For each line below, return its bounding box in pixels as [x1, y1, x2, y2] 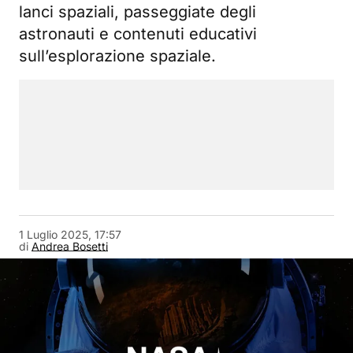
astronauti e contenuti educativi [19, 24, 257, 44]
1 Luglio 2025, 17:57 [19, 228, 121, 242]
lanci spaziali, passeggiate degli [19, 2, 256, 22]
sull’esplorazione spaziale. [19, 46, 216, 66]
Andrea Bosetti [32, 240, 108, 254]
